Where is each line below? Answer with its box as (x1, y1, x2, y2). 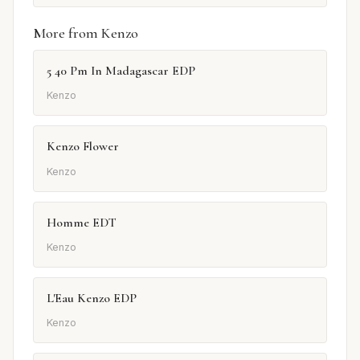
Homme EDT (47, 214, 117, 231)
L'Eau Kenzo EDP (47, 290, 137, 306)
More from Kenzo (33, 23, 138, 42)
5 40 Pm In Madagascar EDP (47, 62, 195, 79)
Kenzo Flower (47, 138, 119, 155)
